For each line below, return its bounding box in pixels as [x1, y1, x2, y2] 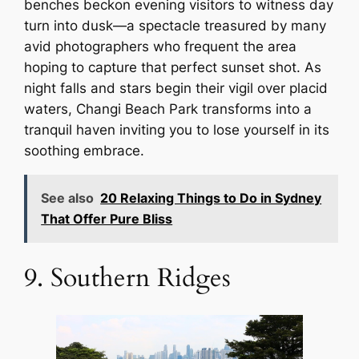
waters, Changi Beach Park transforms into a [24, 100, 313, 117]
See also [41, 190, 95, 207]
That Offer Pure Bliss [41, 211, 173, 228]
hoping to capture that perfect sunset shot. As [24, 58, 322, 75]
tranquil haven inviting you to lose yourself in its [24, 121, 330, 138]
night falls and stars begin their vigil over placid [24, 79, 329, 96]
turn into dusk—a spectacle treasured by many [24, 17, 327, 34]
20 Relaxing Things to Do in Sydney [100, 190, 322, 207]
